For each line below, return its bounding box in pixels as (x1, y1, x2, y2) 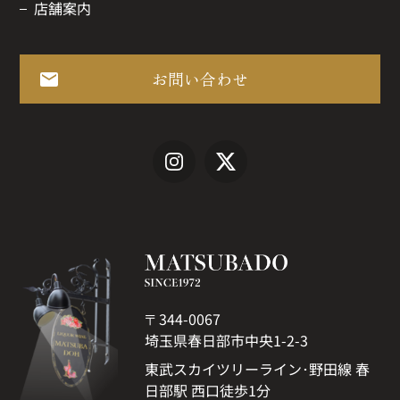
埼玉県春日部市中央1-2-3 (145, 329, 309, 352)
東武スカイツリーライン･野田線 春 (145, 358, 371, 380)
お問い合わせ (152, 67, 248, 90)
